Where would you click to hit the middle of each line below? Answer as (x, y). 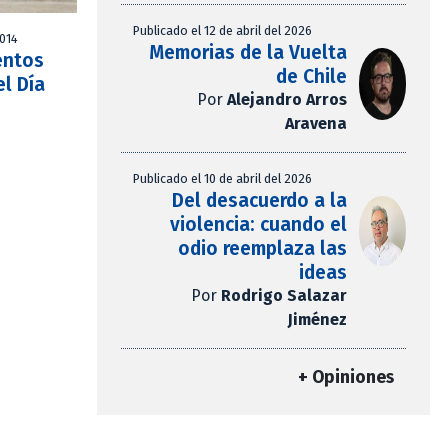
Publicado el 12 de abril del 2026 (222, 31)
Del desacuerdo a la (259, 201)
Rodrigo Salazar (283, 296)
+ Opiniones (346, 378)
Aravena (315, 124)
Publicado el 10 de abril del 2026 (222, 179)
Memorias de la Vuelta (247, 53)
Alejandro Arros (286, 100)
